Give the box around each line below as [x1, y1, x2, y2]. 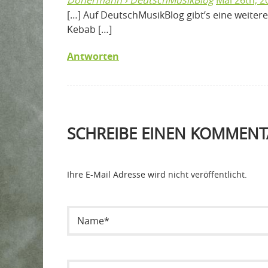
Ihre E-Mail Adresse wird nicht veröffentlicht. [67, 169, 247, 181]
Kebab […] [67, 23, 112, 36]
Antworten [67, 50, 119, 63]
